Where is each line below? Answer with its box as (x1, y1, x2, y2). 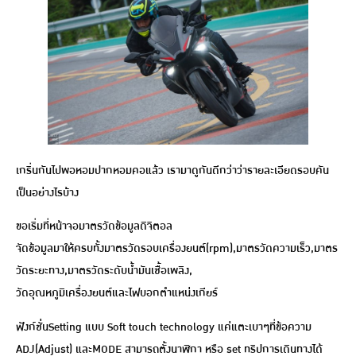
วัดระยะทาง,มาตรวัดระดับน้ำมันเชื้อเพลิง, (16, 261, 192, 281)
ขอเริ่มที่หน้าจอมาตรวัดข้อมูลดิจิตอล (16, 217, 172, 236)
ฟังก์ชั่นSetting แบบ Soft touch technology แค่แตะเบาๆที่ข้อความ (16, 317, 311, 336)
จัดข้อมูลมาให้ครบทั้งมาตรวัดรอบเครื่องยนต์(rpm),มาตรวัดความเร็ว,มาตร (16, 239, 338, 258)
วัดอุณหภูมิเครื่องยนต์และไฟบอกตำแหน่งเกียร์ (16, 284, 218, 303)
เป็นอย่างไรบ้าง (16, 183, 79, 202)
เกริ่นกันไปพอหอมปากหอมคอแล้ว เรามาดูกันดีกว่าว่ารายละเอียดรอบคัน (16, 161, 329, 180)
